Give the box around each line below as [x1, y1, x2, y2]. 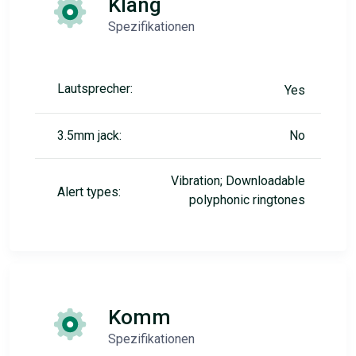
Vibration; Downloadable [171, 173, 305, 189]
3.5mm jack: [57, 128, 122, 144]
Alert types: [57, 184, 121, 200]
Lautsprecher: [57, 81, 133, 97]
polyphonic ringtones [189, 192, 305, 208]
